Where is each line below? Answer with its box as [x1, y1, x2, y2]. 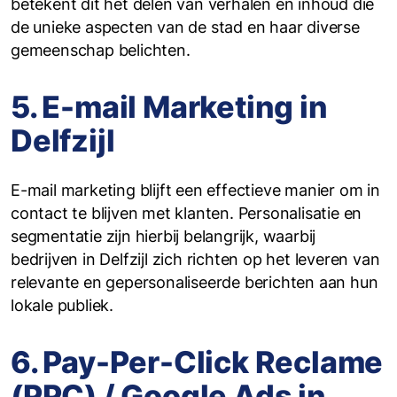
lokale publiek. [11, 296, 114, 315]
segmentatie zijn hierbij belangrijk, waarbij [11, 227, 316, 245]
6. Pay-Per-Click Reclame [11, 344, 384, 380]
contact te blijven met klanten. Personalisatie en [11, 204, 362, 222]
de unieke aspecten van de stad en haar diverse [11, 18, 360, 36]
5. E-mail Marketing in [11, 89, 328, 125]
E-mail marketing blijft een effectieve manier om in [11, 181, 380, 199]
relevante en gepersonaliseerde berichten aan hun [11, 273, 378, 292]
